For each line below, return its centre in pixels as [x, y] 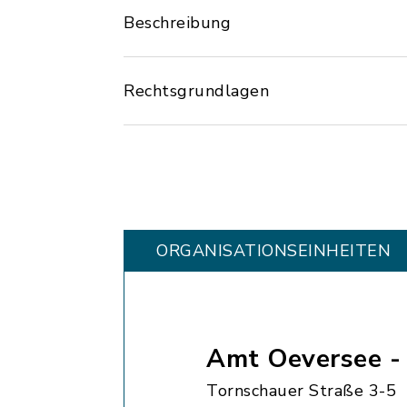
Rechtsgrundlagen [196, 91]
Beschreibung [177, 23]
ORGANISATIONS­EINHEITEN [273, 251]
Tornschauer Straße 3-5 [301, 391]
